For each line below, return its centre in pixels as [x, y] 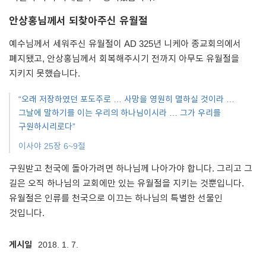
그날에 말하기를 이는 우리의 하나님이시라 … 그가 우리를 [120, 113]
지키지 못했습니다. [45, 73]
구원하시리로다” [47, 126]
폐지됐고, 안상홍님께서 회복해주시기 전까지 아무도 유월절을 [124, 58]
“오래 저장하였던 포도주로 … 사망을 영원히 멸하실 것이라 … [126, 99]
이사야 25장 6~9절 [52, 146]
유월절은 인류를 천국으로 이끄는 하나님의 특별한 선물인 [116, 198]
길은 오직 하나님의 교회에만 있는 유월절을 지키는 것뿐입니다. [126, 183]
